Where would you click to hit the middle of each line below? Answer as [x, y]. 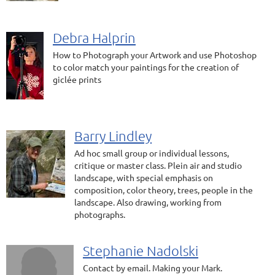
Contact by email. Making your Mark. [153, 268]
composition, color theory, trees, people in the [164, 190]
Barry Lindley [113, 136]
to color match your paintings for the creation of [146, 67]
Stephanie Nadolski [141, 250]
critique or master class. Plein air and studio [158, 165]
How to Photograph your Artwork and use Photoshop [155, 55]
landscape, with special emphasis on [144, 177]
